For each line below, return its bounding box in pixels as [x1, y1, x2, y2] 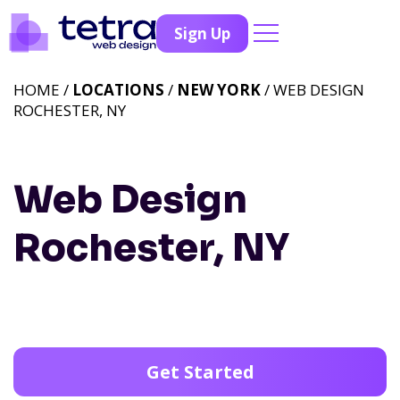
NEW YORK [177, 79, 261, 100]
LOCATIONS [72, 79, 164, 100]
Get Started [146, 360, 254, 384]
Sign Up [174, 22, 230, 44]
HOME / [13, 79, 72, 100]
